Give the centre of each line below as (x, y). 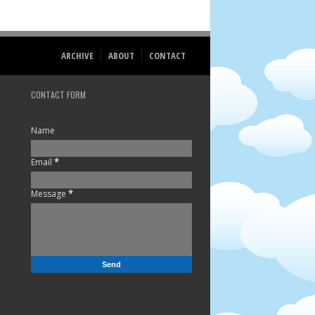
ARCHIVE (77, 56)
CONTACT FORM (59, 95)
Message (50, 194)
